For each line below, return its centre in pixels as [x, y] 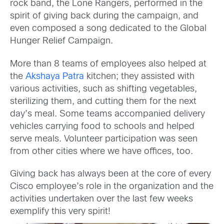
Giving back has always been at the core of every [110, 174]
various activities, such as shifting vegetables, [103, 89]
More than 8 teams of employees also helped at [108, 64]
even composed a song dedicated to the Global [108, 29]
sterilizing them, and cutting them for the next [103, 101]
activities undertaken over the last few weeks [101, 199]
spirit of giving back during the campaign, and [104, 16]
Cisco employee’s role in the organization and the [112, 186]
